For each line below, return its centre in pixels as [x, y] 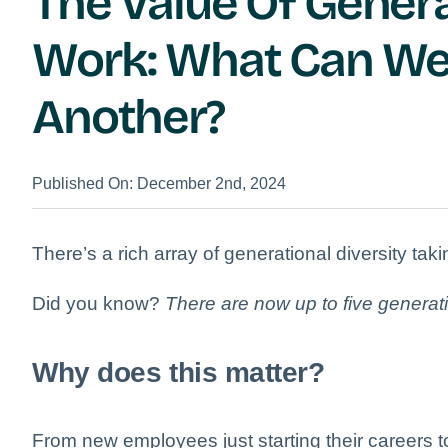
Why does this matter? [182, 373]
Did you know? [98, 303]
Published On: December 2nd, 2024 [159, 183]
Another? [132, 116]
